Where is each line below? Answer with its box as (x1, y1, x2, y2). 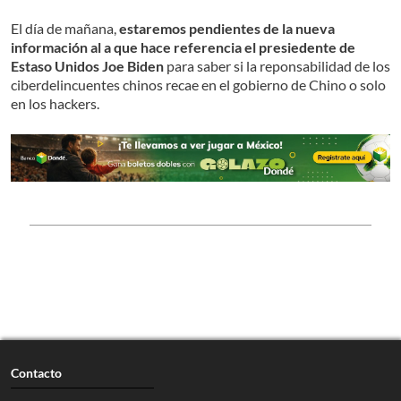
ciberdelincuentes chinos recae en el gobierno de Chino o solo (11, 76, 386, 94)
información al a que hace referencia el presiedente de (11, 38, 355, 56)
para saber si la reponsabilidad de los (166, 57, 390, 75)
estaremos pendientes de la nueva (119, 20, 335, 38)
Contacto (11, 364, 62, 380)
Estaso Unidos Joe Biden (11, 57, 166, 75)
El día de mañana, (11, 20, 119, 38)
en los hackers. (11, 95, 99, 113)
